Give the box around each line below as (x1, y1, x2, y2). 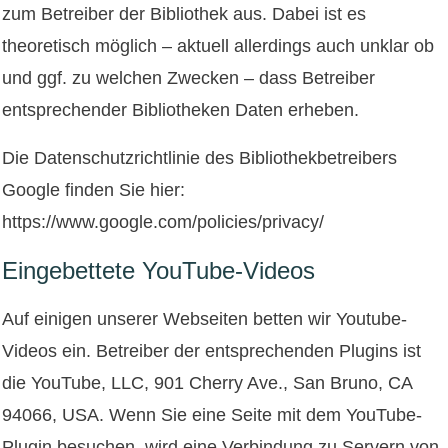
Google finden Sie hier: (2, 179, 185, 200)
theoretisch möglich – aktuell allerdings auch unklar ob (2, 35, 434, 56)
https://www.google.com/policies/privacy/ (2, 211, 324, 232)
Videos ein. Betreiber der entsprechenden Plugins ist (2, 340, 421, 361)
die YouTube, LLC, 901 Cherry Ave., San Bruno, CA (2, 372, 412, 393)
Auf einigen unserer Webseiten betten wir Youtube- (2, 308, 407, 329)
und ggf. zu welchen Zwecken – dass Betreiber (2, 67, 375, 88)
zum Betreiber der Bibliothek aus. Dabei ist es (2, 3, 366, 24)
